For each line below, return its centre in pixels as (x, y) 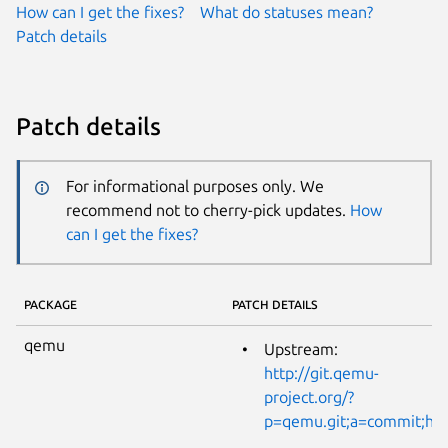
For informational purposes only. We (194, 186)
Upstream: (301, 348)
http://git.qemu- (321, 372)
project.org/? (309, 396)
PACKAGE (50, 304)
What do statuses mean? (286, 11)
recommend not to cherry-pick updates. (207, 210)
